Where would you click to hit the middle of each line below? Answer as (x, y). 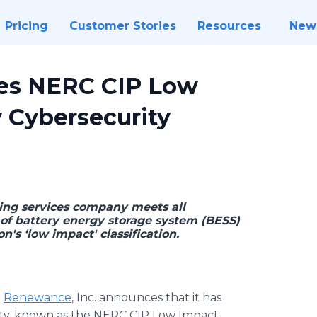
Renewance (38, 298)
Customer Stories (122, 26)
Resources (229, 26)
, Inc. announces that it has (146, 298)
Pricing (26, 26)
